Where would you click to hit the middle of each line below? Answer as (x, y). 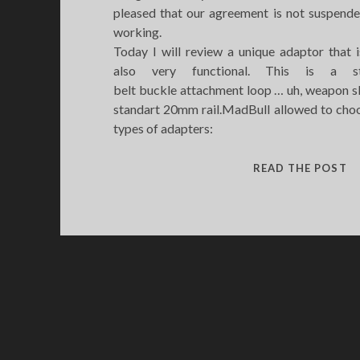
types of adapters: (163, 128)
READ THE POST (300, 168)
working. (137, 32)
